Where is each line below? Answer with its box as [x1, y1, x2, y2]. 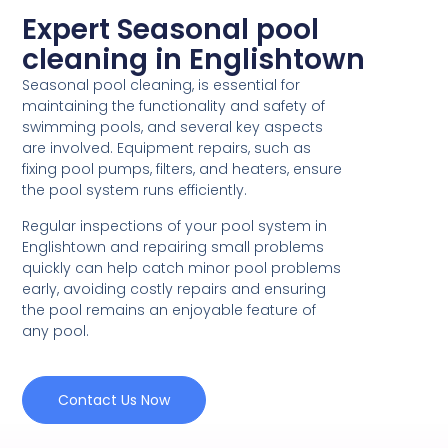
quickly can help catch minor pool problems [22, 257, 342, 278]
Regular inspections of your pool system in [22, 215, 328, 236]
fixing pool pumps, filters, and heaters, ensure [22, 159, 343, 180]
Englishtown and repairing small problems [22, 236, 325, 257]
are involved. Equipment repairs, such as [22, 138, 312, 159]
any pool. [22, 320, 90, 341]
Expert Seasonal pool [22, 10, 320, 50]
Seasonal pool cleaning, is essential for [22, 75, 301, 96]
